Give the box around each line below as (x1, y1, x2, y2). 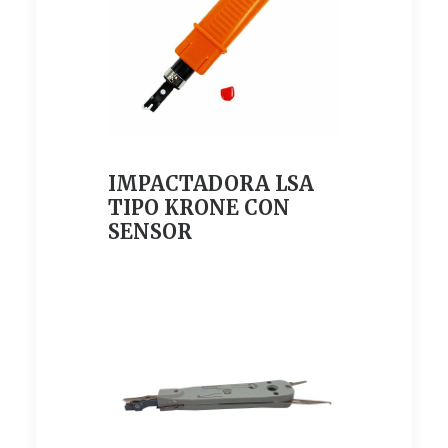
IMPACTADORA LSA (108, 171, 314, 196)
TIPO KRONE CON (108, 195, 290, 220)
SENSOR (108, 219, 192, 244)
